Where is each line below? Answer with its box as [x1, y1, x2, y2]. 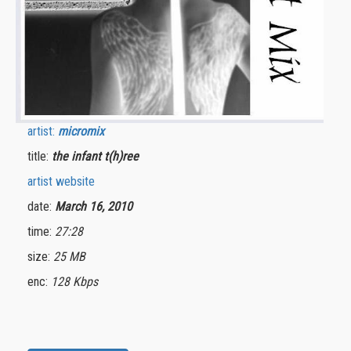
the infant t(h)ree [52, 149, 139, 165]
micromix [58, 124, 104, 139]
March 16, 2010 [55, 199, 132, 215]
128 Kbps [51, 274, 98, 290]
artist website [27, 174, 95, 190]
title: [27, 149, 52, 165]
